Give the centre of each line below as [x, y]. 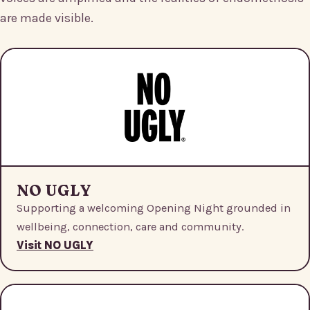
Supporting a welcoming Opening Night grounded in [154, 208]
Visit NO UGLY [55, 246]
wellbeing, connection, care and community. [130, 227]
